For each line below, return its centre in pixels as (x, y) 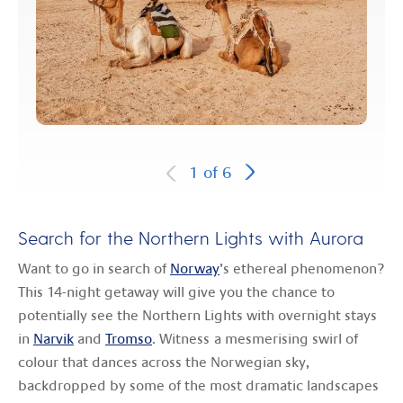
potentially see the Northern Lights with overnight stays (197, 315)
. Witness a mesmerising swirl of (255, 339)
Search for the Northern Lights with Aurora (193, 237)
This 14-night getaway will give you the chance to (176, 292)
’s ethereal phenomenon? (302, 269)
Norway (195, 269)
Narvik (54, 339)
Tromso (129, 339)
